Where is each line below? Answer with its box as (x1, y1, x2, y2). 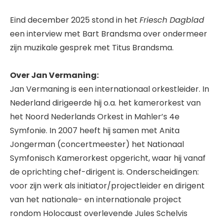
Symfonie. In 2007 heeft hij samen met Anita (10, 125, 180, 137)
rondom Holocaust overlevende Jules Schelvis (10, 208, 187, 220)
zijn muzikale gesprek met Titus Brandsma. (10, 42, 174, 54)
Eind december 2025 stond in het (10, 14, 140, 26)
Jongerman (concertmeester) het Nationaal (10, 139, 184, 150)
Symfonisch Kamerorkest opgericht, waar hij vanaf (10, 152, 206, 164)
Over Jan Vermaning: (10, 70, 99, 81)
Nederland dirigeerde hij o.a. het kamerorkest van (10, 97, 201, 109)
